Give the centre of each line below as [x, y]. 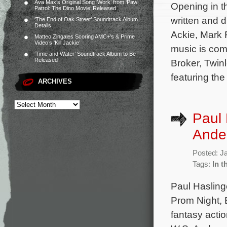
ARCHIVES [55, 81]
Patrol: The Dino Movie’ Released [75, 8]
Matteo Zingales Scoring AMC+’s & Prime [85, 36]
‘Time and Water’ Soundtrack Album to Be [85, 54]
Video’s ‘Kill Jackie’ [57, 43]
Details [43, 25]
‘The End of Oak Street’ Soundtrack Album [86, 19]
